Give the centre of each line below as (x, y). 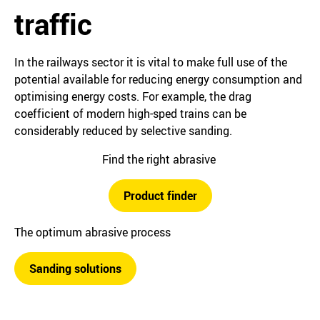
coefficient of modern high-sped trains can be (130, 114)
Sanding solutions (75, 269)
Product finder (160, 196)
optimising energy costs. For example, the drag (133, 96)
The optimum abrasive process (92, 232)
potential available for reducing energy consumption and (158, 79)
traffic (53, 24)
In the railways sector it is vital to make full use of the (151, 62)
